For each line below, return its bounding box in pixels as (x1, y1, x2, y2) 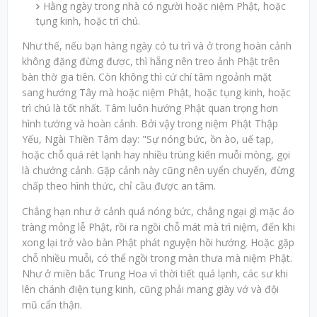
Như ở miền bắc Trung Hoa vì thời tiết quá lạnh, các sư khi (22, 267, 288, 281)
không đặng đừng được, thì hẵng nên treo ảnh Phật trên (22, 54, 279, 69)
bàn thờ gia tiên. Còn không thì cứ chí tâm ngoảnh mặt (22, 70, 272, 84)
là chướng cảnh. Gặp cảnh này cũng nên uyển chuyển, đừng (22, 163, 294, 178)
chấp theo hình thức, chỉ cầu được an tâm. (22, 179, 216, 193)
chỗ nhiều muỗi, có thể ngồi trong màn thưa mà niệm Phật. (22, 251, 292, 265)
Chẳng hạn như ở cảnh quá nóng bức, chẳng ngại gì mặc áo (22, 204, 294, 219)
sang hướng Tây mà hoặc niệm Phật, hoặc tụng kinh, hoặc (22, 86, 291, 100)
